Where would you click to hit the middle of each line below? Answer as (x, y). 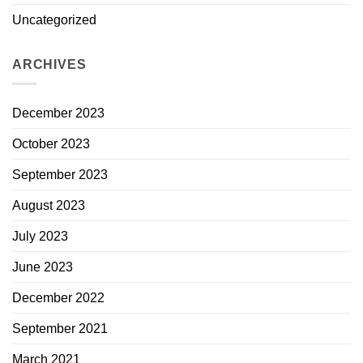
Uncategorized (54, 19)
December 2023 (58, 113)
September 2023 (60, 175)
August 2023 (49, 206)
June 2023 (43, 267)
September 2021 (60, 329)
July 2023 (40, 237)
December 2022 (58, 298)
